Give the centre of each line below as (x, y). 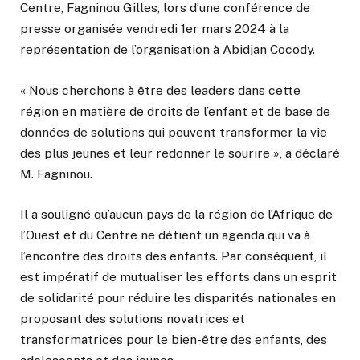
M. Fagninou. (56, 174)
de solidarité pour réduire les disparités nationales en (178, 297)
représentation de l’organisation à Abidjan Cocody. (168, 50)
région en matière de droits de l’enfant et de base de (175, 111)
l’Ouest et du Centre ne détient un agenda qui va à (165, 235)
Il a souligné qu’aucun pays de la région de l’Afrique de (176, 214)
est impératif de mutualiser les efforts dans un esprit (178, 276)
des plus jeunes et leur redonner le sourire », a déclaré (180, 153)
